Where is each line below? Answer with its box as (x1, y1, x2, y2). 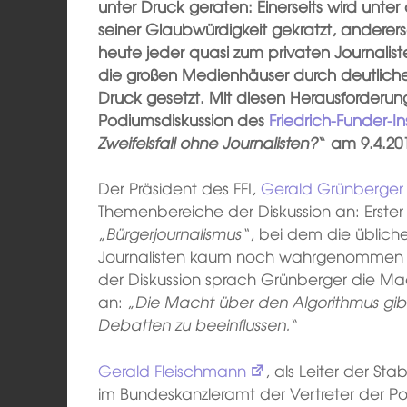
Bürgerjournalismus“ (106, 222, 251, 245)
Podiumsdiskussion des (98, 107, 270, 131)
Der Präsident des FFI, (98, 176, 262, 200)
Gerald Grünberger (261, 176, 404, 200)
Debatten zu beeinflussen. (98, 313, 292, 336)
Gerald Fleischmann (98, 358, 247, 382)
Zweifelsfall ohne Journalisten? (98, 130, 319, 154)
